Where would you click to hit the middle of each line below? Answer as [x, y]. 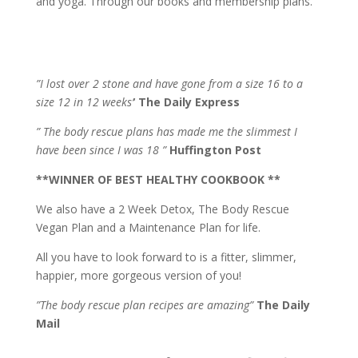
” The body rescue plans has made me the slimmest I [166, 131]
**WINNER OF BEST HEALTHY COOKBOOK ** [158, 179]
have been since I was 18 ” [101, 149]
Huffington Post [215, 149]
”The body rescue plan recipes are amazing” [144, 304]
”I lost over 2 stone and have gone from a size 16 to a [169, 83]
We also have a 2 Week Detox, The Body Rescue [162, 209]
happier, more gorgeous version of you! [138, 275]
